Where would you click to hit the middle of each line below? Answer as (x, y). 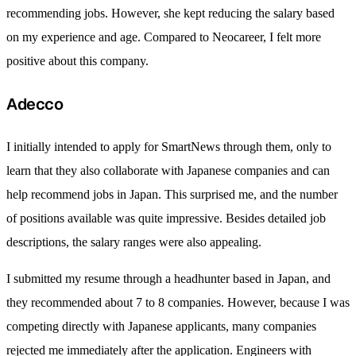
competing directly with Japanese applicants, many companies (161, 326)
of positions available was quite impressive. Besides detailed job (166, 218)
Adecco (35, 104)
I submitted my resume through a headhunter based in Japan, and (168, 278)
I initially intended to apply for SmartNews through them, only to (169, 146)
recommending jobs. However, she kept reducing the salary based (170, 13)
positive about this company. (77, 60)
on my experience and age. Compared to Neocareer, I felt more (164, 37)
